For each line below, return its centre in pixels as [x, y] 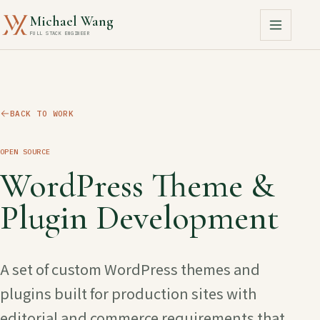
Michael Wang [72, 21]
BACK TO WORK [42, 114]
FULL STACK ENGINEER [60, 33]
